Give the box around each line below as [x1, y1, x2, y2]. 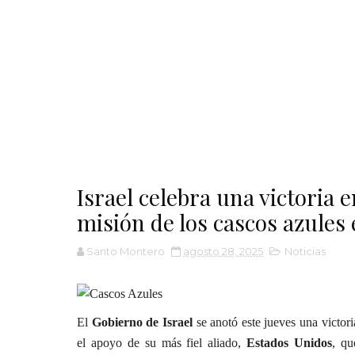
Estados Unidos [246, 336, 333, 349]
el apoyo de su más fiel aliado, [77, 336, 247, 349]
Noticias [284, 245, 326, 258]
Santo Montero [86, 245, 165, 258]
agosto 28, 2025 [183, 245, 263, 258]
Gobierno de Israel [91, 315, 193, 329]
